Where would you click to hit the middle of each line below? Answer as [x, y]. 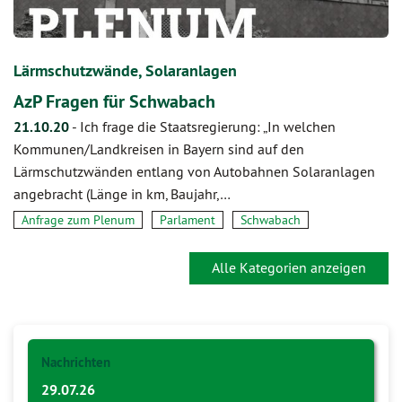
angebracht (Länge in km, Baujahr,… [122, 193]
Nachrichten [76, 362]
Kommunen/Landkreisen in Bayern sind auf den [159, 149]
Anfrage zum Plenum [78, 219]
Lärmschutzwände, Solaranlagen [125, 70]
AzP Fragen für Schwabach [114, 101]
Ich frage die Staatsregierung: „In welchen [208, 126]
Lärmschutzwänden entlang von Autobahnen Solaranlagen [194, 171]
